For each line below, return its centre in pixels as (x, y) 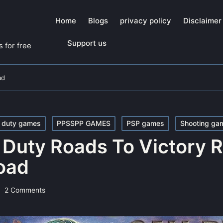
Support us (87, 43)
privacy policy (146, 21)
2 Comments (25, 190)
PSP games (145, 123)
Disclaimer (202, 21)
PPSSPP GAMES (84, 123)
